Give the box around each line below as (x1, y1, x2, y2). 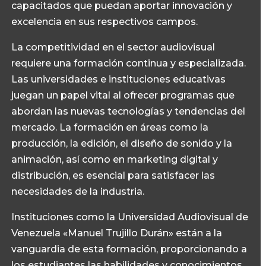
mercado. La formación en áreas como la (11, 122, 209, 133)
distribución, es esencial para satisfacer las (11, 170, 216, 181)
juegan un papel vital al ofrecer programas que (11, 90, 235, 101)
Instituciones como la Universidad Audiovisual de (11, 211, 249, 223)
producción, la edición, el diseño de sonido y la (11, 138, 233, 149)
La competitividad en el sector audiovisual (11, 42, 216, 53)
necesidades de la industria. (11, 186, 145, 197)
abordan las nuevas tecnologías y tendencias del (11, 106, 246, 117)
